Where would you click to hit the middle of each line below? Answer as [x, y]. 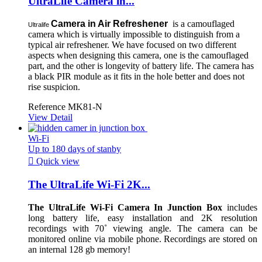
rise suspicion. [54, 87]
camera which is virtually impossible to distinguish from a [134, 35]
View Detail [50, 118]
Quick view [57, 161]
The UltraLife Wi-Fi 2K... [89, 184]
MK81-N [85, 107]
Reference [48, 107]
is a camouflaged [202, 24]
